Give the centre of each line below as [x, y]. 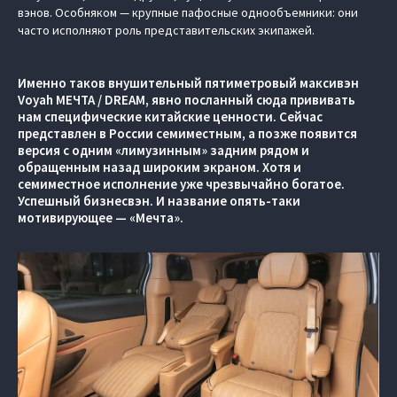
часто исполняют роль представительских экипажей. [166, 30]
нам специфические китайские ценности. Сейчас [170, 117]
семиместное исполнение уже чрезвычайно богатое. [181, 184]
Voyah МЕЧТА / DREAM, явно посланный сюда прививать [187, 100]
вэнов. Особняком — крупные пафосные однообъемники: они [188, 12]
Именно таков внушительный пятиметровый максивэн [188, 83]
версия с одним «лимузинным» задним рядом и [163, 150]
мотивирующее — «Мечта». [101, 218]
